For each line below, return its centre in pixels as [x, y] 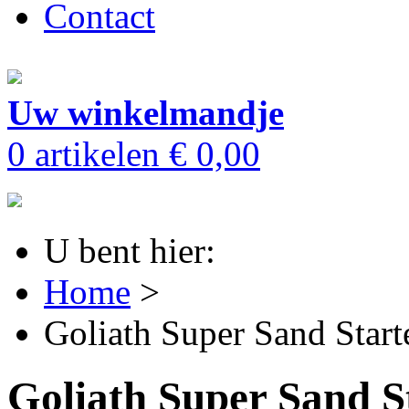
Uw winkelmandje [146, 113]
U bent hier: [130, 251]
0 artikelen [88, 154]
